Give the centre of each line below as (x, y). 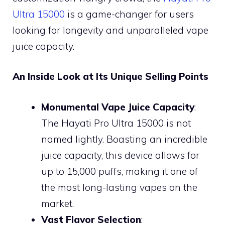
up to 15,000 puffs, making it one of (120, 171)
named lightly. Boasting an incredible (124, 139)
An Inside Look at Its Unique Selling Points (110, 76)
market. (58, 203)
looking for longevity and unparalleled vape (110, 30)
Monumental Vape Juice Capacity (118, 107)
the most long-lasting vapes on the (119, 187)
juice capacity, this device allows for (120, 155)
